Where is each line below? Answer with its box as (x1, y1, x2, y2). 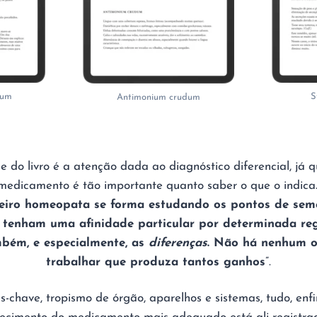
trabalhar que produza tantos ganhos (46, 255, 265, 268)
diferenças (149, 236, 207, 249)
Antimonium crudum (116, 92, 200, 102)
